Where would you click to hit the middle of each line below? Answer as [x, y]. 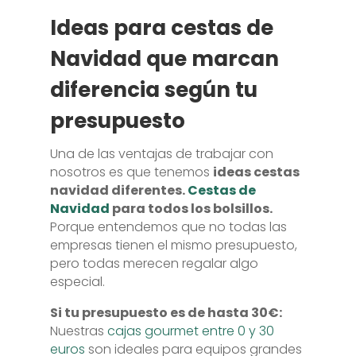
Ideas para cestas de [161, 28]
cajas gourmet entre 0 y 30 [190, 331]
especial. [77, 282]
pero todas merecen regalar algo [154, 263]
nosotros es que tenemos [131, 172]
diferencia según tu [153, 90]
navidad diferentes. [118, 190]
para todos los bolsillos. [191, 209]
